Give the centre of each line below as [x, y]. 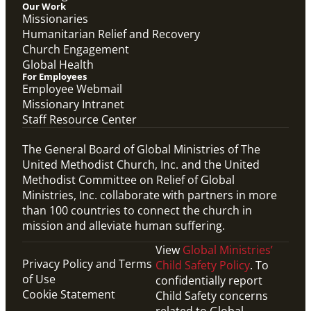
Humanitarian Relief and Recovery [111, 34]
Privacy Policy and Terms [87, 263]
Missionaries [55, 18]
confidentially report [209, 280]
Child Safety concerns [212, 295]
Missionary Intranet [73, 104]
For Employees [54, 76]
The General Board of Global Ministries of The [141, 149]
